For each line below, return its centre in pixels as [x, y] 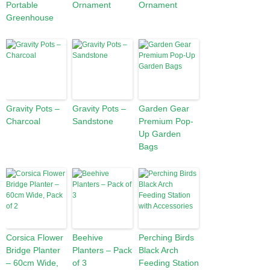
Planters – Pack [102, 250]
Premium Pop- [166, 121]
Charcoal [23, 121]
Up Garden [160, 134]
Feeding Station [169, 263]
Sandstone [93, 121]
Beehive [88, 237]
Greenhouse [30, 17]
